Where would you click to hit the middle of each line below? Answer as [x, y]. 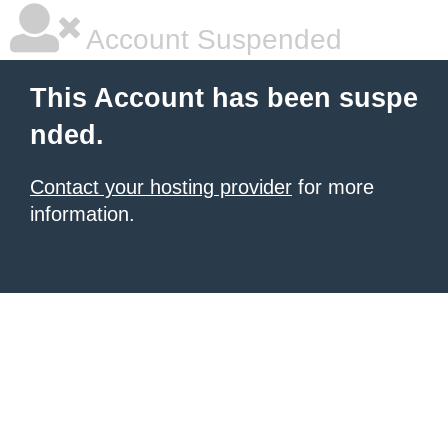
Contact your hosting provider [161, 187]
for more [333, 187]
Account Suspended [211, 39]
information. [82, 214]
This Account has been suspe [224, 98]
